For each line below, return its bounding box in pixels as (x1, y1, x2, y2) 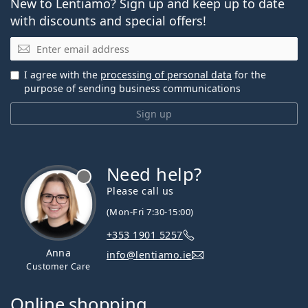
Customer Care (26, 260, 91, 272)
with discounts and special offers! (10, 12, 206, 30)
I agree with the (24, 67, 100, 81)
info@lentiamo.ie (107, 247, 192, 261)
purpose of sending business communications (24, 81, 241, 95)
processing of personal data (100, 67, 232, 81)
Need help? (107, 162, 202, 186)
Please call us (107, 184, 174, 197)
